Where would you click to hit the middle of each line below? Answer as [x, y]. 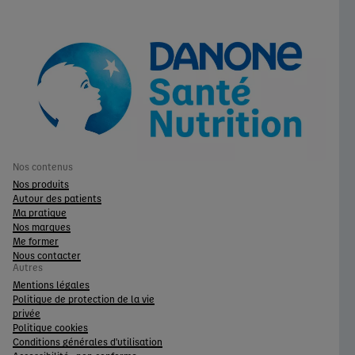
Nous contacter [47, 255]
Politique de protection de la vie [84, 298]
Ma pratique [40, 212]
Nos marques [42, 226]
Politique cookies [50, 327]
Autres [28, 267]
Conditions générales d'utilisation [88, 341]
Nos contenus [43, 166]
